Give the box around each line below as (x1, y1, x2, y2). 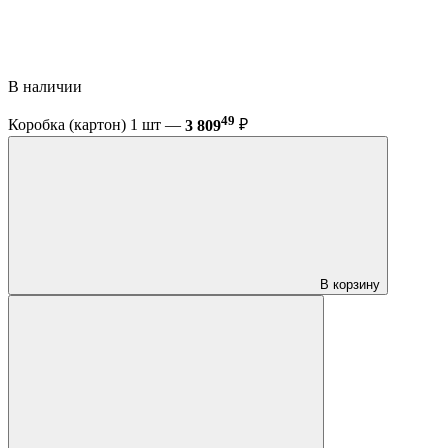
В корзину (320, 276, 380, 292)
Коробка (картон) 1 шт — (8, 116, 185, 134)
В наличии (8, 78, 86, 96)
